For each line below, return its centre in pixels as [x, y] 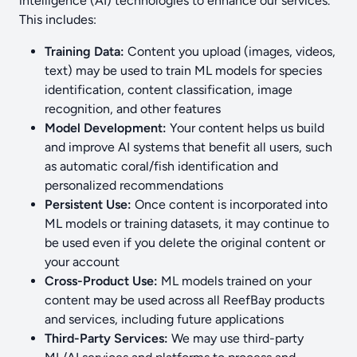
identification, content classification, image [169, 90]
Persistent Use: [88, 204]
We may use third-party [236, 338]
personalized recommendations [134, 185]
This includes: [58, 20]
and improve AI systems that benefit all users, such [188, 147]
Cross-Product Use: [101, 281]
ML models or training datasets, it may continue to [187, 224]
